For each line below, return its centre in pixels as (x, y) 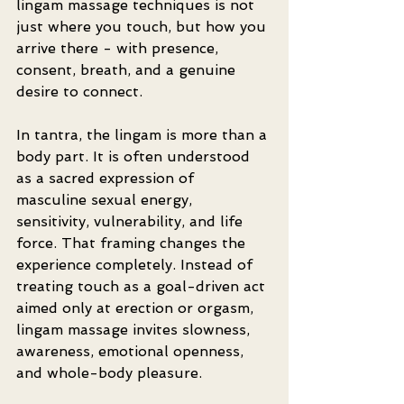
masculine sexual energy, (106, 200)
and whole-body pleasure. (109, 373)
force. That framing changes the (133, 243)
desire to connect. (79, 92)
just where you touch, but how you (143, 27)
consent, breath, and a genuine (128, 70)
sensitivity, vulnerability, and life (132, 221)
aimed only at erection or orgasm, (137, 308)
